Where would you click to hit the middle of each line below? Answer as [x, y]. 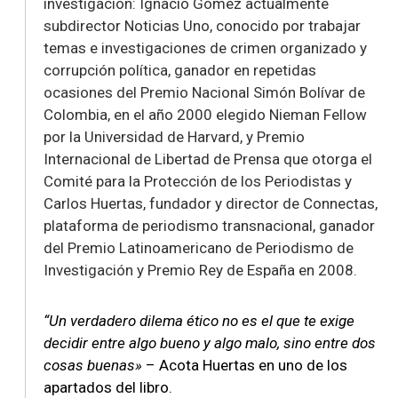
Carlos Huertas [93, 203]
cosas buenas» [95, 365]
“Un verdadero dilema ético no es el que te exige [199, 320]
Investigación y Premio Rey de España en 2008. [200, 270]
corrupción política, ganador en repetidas [180, 70]
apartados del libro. [110, 387]
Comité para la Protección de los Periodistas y [198, 181]
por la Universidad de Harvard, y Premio [174, 136]
